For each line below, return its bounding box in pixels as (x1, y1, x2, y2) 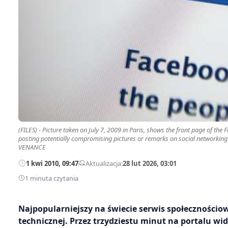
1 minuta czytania (25, 173, 78, 183)
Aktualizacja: (85, 158, 123, 168)
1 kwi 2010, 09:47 (26, 158, 78, 168)
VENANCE (18, 142, 46, 152)
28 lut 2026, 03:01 (123, 158, 177, 168)
